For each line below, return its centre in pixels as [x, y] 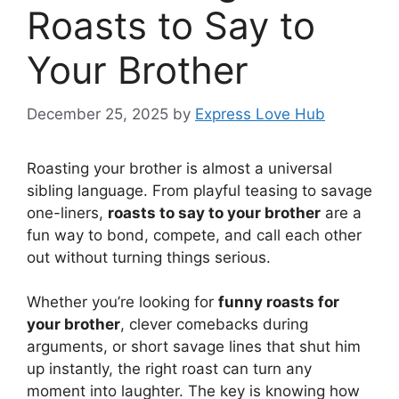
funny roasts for [279, 302]
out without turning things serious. [149, 257]
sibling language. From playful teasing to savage [199, 190]
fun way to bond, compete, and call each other [194, 235]
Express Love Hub [260, 114]
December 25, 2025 [98, 114]
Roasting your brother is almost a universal [179, 168]
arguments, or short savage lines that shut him [194, 347]
